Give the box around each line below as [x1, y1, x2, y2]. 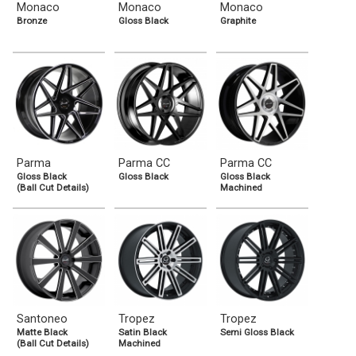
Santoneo [17, 311, 68, 326]
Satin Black [118, 326, 167, 338]
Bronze [17, 14, 47, 26]
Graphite [220, 14, 256, 26]
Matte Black [17, 326, 68, 338]
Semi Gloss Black [220, 326, 294, 338]
